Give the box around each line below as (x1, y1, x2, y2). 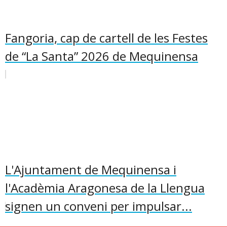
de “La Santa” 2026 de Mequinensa (5, 48, 198, 64)
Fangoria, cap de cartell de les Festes (5, 29, 208, 46)
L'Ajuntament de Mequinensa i (5, 161, 176, 178)
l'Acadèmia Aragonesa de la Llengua (5, 179, 205, 196)
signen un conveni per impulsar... (5, 198, 192, 214)
